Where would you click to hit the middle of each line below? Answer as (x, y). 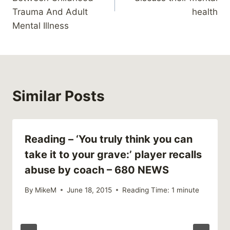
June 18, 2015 (90, 190)
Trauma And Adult (50, 12)
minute (188, 190)
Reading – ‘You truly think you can (109, 139)
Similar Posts (59, 96)
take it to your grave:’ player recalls (113, 155)
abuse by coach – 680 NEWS (97, 170)
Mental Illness (41, 26)
